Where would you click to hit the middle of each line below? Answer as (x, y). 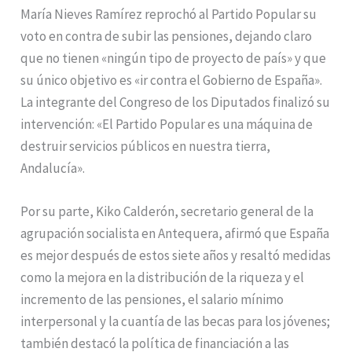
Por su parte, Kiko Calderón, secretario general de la (167, 211)
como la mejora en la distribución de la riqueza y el (163, 277)
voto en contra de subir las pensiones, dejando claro (167, 36)
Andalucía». (53, 168)
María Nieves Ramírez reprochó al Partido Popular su (169, 14)
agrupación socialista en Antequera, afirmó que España (175, 233)
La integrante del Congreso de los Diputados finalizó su (176, 102)
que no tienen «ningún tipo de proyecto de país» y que (174, 58)
